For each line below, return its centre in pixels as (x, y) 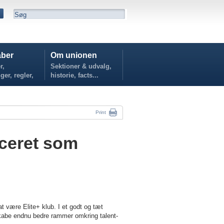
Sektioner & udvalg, (81, 66)
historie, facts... (74, 75)
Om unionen (74, 55)
